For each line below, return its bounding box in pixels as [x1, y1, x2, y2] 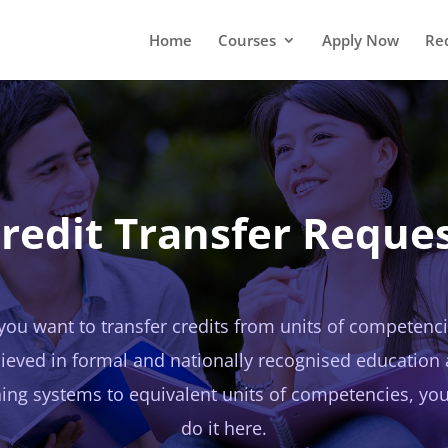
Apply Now [321, 30, 399, 50]
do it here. [181, 416, 267, 441]
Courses [217, 30, 276, 50]
